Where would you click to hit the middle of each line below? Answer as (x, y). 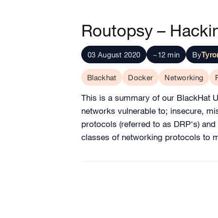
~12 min (166, 54)
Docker (141, 77)
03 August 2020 (114, 54)
